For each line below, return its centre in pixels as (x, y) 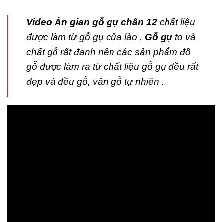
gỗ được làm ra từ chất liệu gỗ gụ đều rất (112, 67)
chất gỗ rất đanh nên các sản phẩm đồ (109, 52)
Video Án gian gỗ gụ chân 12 (93, 22)
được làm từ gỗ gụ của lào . (85, 37)
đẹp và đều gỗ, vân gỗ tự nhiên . (95, 82)
